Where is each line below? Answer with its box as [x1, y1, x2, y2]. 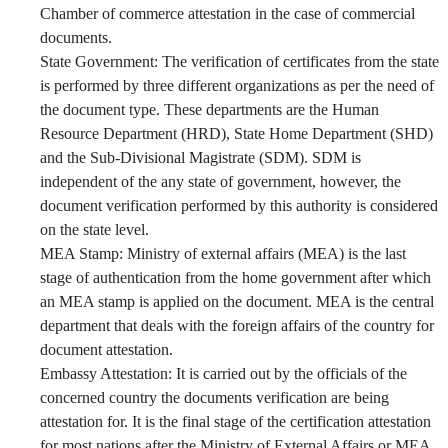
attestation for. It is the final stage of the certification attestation [40, 412, 431, 430]
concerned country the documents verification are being [40, 388, 389, 406]
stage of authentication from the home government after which [40, 268, 431, 286]
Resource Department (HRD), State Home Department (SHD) [40, 124, 433, 142]
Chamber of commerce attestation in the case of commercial [40, 4, 415, 22]
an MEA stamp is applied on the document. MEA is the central [40, 292, 434, 310]
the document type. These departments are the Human [40, 100, 379, 118]
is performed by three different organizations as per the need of [40, 76, 434, 94]
